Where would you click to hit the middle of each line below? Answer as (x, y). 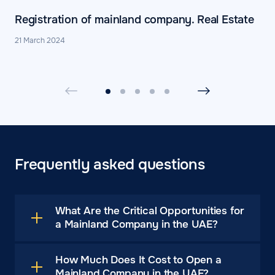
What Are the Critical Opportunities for (150, 211)
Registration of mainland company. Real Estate (134, 20)
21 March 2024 (40, 41)
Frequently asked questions (110, 165)
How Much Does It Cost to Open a (138, 260)
